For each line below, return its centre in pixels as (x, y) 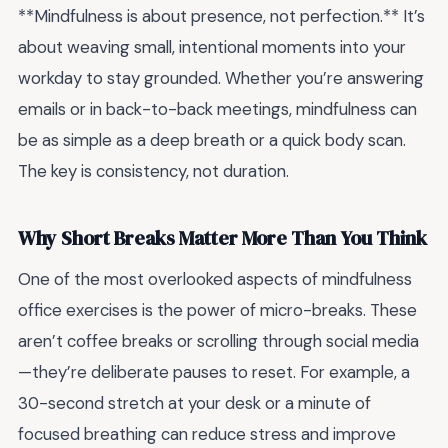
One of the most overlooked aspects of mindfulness (215, 279)
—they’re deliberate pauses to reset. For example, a (214, 372)
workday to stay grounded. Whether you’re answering (221, 78)
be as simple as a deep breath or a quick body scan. (212, 140)
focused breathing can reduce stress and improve (207, 434)
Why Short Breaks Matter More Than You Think (222, 238)
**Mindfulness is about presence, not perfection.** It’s (221, 16)
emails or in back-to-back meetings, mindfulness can (217, 109)
